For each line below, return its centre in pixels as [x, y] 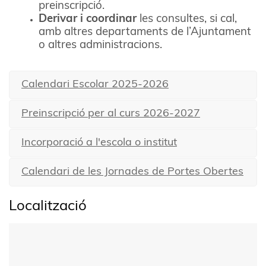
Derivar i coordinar [88, 19]
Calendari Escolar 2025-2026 [95, 84]
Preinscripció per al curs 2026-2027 [111, 113]
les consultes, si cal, [187, 19]
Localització [48, 207]
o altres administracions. [100, 45]
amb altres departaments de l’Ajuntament [145, 32]
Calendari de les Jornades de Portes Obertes [132, 172]
